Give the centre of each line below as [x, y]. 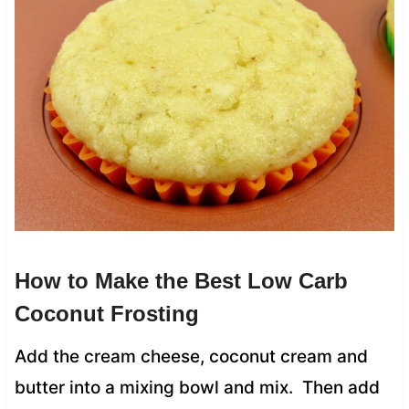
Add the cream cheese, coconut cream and [191, 356]
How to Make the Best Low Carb [181, 280]
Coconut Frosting [106, 313]
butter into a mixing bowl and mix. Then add [197, 387]
